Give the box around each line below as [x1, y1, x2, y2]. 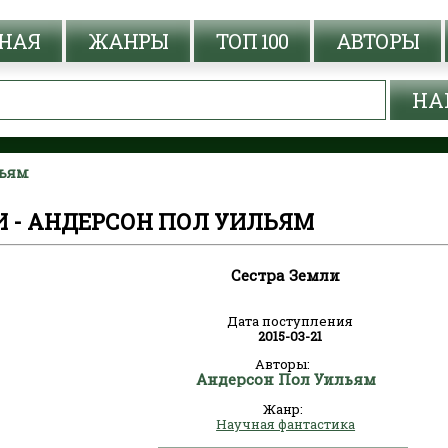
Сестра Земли [231, 265, 341, 285]
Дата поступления [226, 312, 353, 330]
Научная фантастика [216, 415, 356, 433]
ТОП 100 [216, 28, 288, 54]
